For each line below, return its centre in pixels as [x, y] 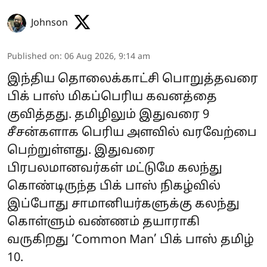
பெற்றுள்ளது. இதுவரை [81, 150]
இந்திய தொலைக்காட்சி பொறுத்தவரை [133, 79]
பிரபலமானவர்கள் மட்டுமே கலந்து [115, 168]
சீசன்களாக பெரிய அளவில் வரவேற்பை [132, 133]
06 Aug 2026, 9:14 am [107, 57]
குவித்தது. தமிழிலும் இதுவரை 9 [108, 115]
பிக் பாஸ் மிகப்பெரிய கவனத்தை [112, 97]
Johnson [49, 23]
